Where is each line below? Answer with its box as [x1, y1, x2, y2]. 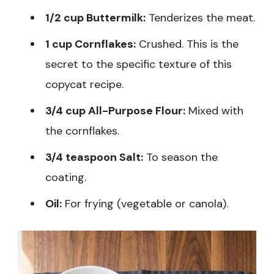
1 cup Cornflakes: [45, 37, 136, 51]
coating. [45, 170, 86, 185]
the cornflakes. [45, 124, 119, 138]
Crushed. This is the [136, 37, 239, 51]
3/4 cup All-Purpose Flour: [45, 103, 185, 118]
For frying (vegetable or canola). [62, 196, 228, 211]
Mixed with [185, 103, 243, 118]
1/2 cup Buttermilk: [45, 10, 146, 25]
